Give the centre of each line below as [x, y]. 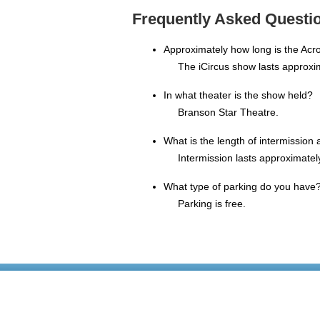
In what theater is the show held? [238, 95]
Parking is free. [212, 204]
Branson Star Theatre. [228, 112]
